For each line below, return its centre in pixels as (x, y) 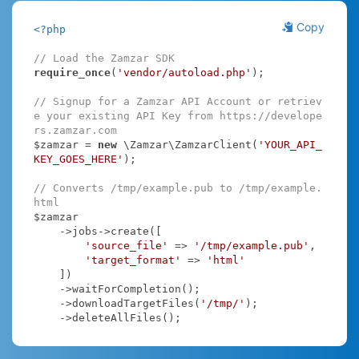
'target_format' (133, 260)
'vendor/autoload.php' (184, 72)
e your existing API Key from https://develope (177, 115)
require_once (72, 72)
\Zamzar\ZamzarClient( (187, 144)
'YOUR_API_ (290, 144)
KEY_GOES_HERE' (78, 159)
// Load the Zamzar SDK (104, 58)
